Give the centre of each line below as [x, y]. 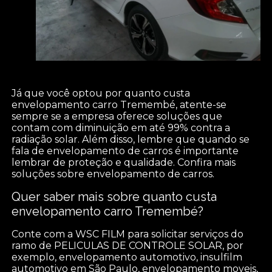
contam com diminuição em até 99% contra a [121, 128]
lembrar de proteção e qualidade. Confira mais [124, 163]
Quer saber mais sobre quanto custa [114, 197]
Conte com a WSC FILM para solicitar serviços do [128, 234]
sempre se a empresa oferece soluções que [117, 117]
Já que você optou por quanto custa [101, 93]
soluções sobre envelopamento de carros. [113, 174]
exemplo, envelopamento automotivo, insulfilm [127, 257]
